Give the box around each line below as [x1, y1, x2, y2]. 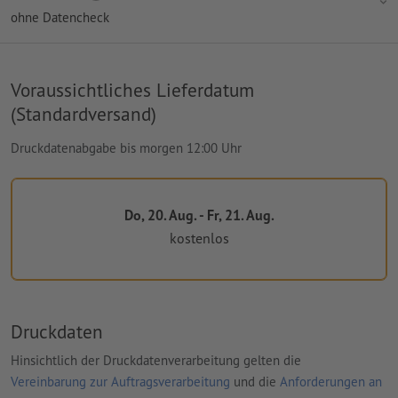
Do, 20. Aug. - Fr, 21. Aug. [123, 205, 275, 224]
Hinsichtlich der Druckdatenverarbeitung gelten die [11, 351, 301, 369]
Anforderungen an [280, 372, 382, 390]
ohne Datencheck [11, 8, 109, 26]
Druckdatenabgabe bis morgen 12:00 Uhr [11, 139, 242, 156]
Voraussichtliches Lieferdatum [11, 76, 254, 102]
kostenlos [169, 229, 229, 248]
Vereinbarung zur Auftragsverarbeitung [11, 372, 230, 390]
